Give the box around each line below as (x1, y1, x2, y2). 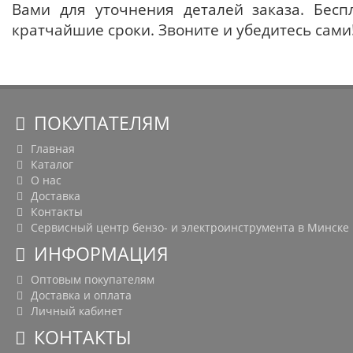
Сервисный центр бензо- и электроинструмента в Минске (27, 220, 349, 236)
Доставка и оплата (27, 288, 132, 303)
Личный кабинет (27, 303, 123, 319)
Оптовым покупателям (27, 272, 154, 288)
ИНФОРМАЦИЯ (29, 242, 169, 267)
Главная (27, 141, 75, 157)
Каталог (27, 157, 73, 173)
